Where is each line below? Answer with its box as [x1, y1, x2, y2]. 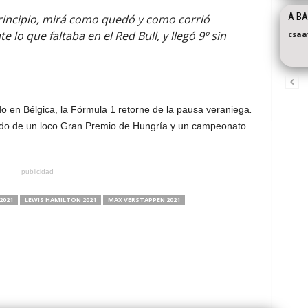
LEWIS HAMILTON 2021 [24, 195, 96, 204]
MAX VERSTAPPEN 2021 [107, 195, 180, 204]
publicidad [21, 168, 54, 175]
